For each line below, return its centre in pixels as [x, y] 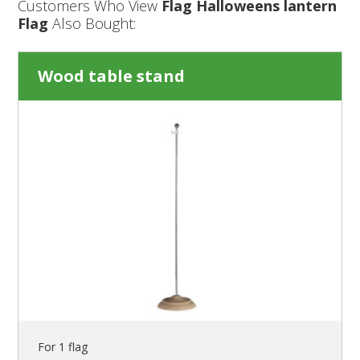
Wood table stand [112, 76]
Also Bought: [92, 23]
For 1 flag [63, 346]
